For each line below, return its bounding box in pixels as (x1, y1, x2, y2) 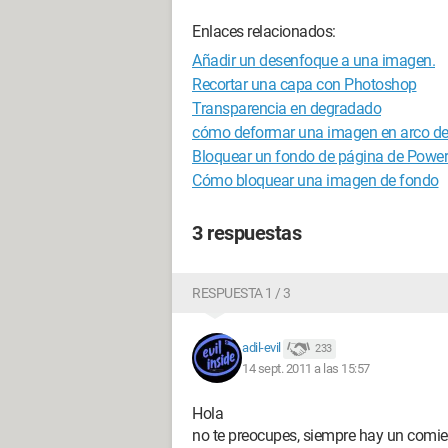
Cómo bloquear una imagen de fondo (192, 171, 439, 190)
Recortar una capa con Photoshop (192, 75, 417, 94)
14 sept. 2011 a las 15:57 (242, 360, 370, 376)
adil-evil (242, 340, 281, 356)
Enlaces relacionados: (192, 22, 336, 41)
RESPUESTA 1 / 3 (192, 285, 291, 301)
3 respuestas (192, 221, 301, 245)
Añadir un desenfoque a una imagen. (192, 51, 435, 70)
